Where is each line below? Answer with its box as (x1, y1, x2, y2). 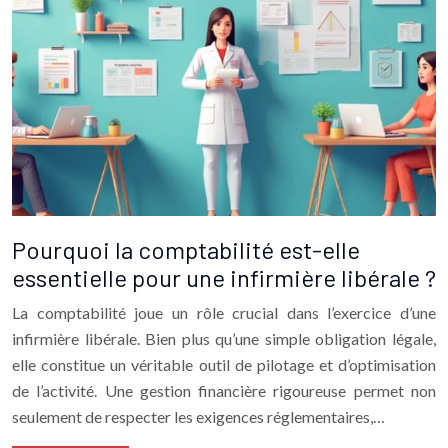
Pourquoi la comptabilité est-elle (12, 234, 360, 264)
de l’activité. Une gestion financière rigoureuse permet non (12, 380, 436, 400)
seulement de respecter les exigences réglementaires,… (12, 406, 385, 426)
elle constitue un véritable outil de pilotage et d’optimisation (12, 354, 436, 374)
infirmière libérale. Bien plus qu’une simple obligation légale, (12, 328, 436, 348)
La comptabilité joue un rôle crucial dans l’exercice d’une (12, 302, 436, 322)
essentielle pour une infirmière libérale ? (12, 262, 436, 292)
